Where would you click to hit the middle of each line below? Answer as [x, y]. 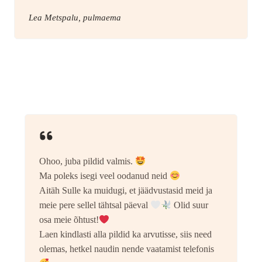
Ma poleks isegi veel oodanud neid [104, 176]
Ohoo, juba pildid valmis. [87, 161]
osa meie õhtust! [69, 220]
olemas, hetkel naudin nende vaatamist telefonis [127, 249]
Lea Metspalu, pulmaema [75, 18]
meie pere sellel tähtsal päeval [95, 205]
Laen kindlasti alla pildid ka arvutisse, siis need [125, 235]
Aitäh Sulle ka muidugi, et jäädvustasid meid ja [126, 191]
